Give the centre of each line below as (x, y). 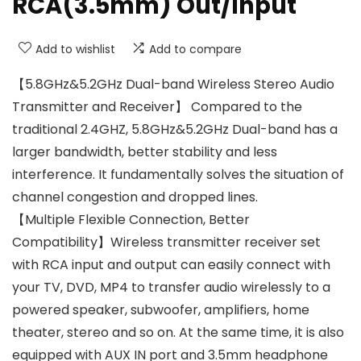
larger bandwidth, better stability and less (145, 152)
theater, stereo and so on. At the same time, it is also (178, 333)
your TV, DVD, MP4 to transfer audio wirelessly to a (171, 288)
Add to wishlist (75, 50)
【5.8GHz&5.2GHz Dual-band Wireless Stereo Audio (173, 85)
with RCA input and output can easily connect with (171, 265)
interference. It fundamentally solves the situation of (178, 175)
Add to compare (195, 50)
